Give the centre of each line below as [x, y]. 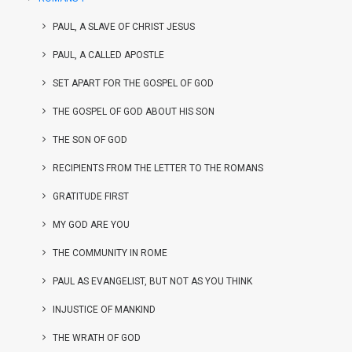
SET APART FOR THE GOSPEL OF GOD [133, 83]
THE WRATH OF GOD [97, 338]
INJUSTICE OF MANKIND [104, 310]
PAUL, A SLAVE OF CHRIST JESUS [124, 27]
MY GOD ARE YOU [91, 225]
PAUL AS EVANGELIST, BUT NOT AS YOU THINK [152, 281]
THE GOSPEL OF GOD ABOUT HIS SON [134, 112]
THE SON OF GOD [90, 140]
